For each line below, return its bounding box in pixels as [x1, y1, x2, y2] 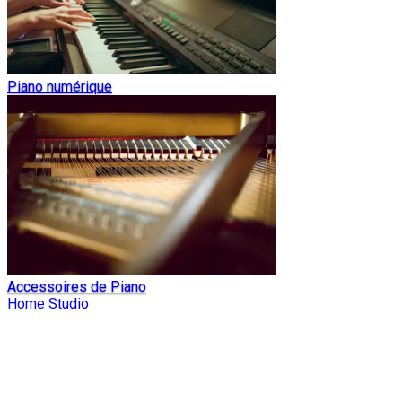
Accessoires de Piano [7, 278, 146, 295]
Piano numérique [7, 78, 112, 95]
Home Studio [7, 295, 89, 312]
